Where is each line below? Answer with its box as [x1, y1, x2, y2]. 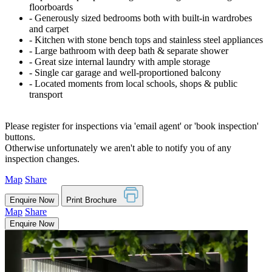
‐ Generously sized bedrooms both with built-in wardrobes [29, 12, 252, 23]
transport [29, 89, 63, 100]
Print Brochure [66, 195, 124, 205]
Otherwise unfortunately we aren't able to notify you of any [5, 142, 231, 153]
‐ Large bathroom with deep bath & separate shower [29, 45, 228, 56]
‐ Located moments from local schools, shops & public [29, 78, 237, 89]
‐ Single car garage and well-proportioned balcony [29, 67, 221, 78]
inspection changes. [5, 153, 80, 164]
